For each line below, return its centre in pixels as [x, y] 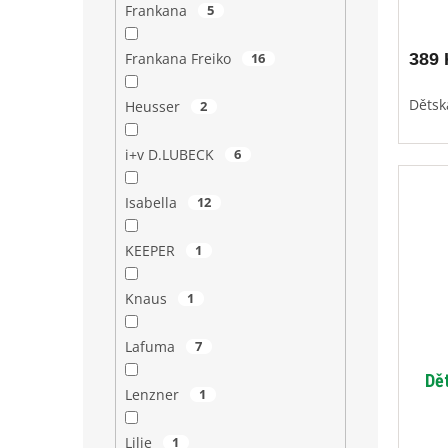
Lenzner [153, 395]
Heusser [154, 107]
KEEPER [151, 251]
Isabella [152, 203]
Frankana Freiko [179, 59]
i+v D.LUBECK [171, 155]
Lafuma [151, 347]
